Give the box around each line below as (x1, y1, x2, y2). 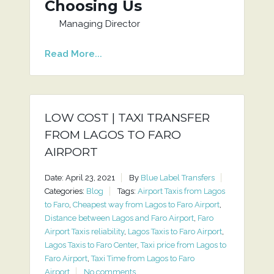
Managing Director (44, 18, 140, 29)
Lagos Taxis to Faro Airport (127, 227, 222, 236)
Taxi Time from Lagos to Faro (91, 254, 194, 263)
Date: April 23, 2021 (44, 173, 115, 182)
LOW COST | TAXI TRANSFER (44, 111, 210, 125)
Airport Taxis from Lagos (137, 187, 225, 196)
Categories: (44, 187, 86, 196)
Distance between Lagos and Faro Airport (44, 213, 194, 223)
